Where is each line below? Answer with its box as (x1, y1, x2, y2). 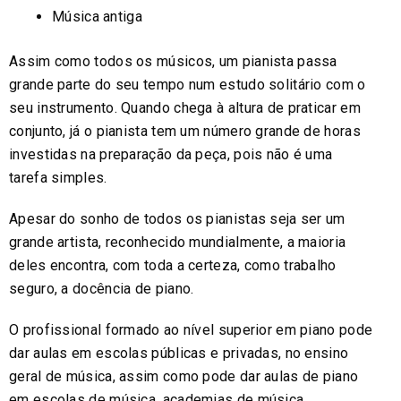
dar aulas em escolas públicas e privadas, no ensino (9, 344, 349, 362)
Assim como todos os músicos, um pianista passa (9, 52, 337, 70)
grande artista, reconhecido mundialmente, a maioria (9, 233, 346, 251)
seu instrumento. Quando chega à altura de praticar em (9, 98, 361, 116)
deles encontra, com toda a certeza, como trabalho (9, 256, 337, 274)
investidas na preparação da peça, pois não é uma (9, 145, 333, 163)
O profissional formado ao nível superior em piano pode (9, 320, 373, 338)
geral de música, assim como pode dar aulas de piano (9, 367, 359, 385)
